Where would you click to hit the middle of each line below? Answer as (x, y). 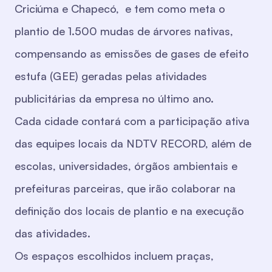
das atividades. (53, 233)
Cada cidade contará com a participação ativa (132, 121)
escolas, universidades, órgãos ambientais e (126, 166)
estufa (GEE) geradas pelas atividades (111, 76)
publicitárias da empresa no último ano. (114, 99)
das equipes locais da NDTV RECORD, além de (133, 144)
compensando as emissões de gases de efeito (132, 54)
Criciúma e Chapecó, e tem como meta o (120, 9)
